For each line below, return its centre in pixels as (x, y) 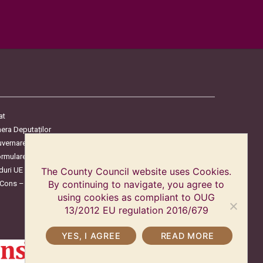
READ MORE (187, 235)
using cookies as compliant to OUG (136, 197)
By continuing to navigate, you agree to (136, 184)
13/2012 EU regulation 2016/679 (136, 210)
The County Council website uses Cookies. (136, 171)
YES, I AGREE (91, 235)
